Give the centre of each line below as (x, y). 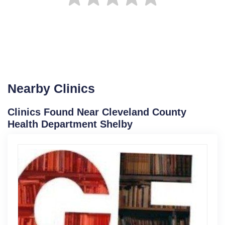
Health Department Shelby (70, 124)
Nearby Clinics (51, 88)
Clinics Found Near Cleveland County (97, 112)
